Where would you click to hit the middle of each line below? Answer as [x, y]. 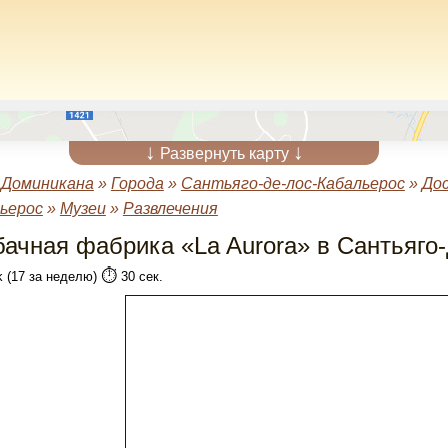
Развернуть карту [224, 153]
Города [137, 183]
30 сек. [139, 276]
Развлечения [170, 208]
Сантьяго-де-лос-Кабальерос [292, 183]
